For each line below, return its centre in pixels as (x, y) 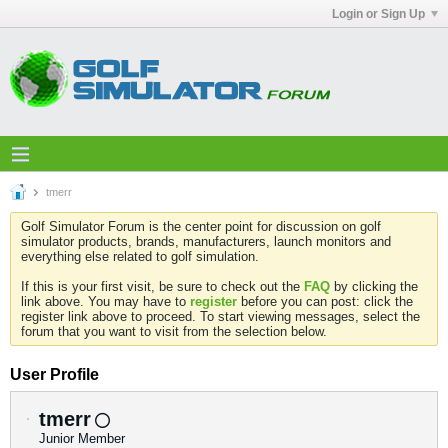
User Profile (54, 374)
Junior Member (82, 438)
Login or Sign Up (378, 13)
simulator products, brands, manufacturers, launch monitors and (206, 241)
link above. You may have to (105, 301)
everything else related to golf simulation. (140, 256)
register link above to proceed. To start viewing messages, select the (220, 316)
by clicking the (374, 286)
